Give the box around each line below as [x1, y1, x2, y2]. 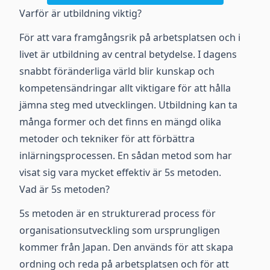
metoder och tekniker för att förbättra [19, 132, 195, 145]
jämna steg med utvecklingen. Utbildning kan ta [19, 98, 237, 111]
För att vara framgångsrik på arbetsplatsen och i [19, 31, 240, 44]
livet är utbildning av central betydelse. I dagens [19, 48, 237, 61]
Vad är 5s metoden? [19, 183, 110, 196]
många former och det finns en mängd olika [19, 115, 221, 128]
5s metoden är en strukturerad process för [19, 207, 216, 220]
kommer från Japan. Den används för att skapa [19, 240, 233, 254]
